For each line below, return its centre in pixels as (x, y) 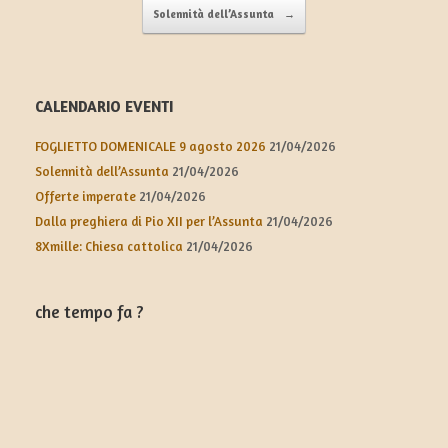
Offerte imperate (85, 195)
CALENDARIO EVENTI (104, 106)
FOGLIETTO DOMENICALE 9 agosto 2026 (150, 145)
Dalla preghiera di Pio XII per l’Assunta (149, 220)
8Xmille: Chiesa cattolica (109, 245)
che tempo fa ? (89, 311)
